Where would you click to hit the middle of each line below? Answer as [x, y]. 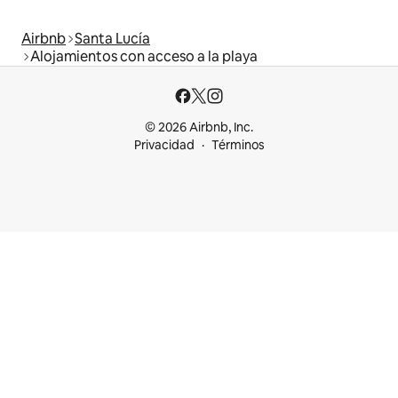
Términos [238, 145]
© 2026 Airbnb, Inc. [199, 127]
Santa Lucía [112, 39]
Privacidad [164, 145]
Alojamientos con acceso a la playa [144, 56]
